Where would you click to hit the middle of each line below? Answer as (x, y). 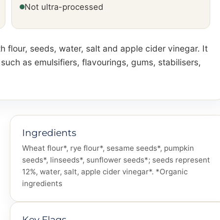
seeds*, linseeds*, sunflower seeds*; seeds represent (116, 160)
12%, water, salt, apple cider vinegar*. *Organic (105, 172)
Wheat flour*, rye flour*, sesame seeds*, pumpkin (108, 148)
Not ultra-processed (64, 7)
